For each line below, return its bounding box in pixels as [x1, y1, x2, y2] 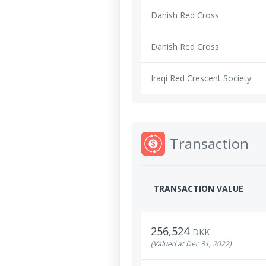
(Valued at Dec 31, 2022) [151, 239, 232, 249]
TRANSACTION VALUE [153, 183, 243, 194]
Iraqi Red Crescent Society [151, 72, 251, 84]
